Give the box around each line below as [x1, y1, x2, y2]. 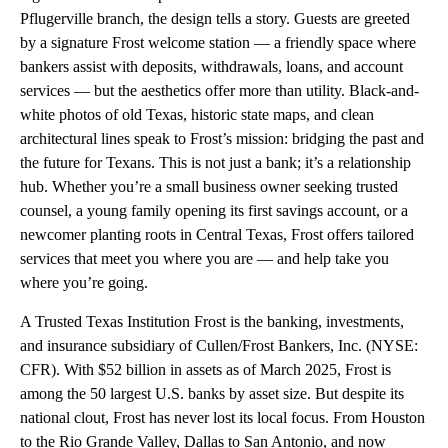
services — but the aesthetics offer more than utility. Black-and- [20, 82, 419, 100]
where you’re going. [20, 274, 148, 292]
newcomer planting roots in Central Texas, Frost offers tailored [20, 226, 414, 244]
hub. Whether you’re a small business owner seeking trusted [20, 178, 398, 196]
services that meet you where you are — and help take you [20, 250, 389, 268]
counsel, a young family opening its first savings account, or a [20, 202, 408, 220]
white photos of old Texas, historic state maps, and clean [20, 106, 374, 124]
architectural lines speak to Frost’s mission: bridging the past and [20, 130, 424, 148]
